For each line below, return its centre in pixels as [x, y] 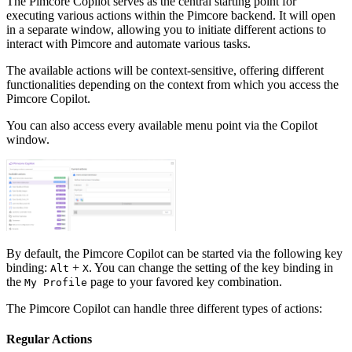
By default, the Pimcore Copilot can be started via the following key [174, 253]
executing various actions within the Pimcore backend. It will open [171, 16]
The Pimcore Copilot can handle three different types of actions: [164, 308]
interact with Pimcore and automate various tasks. [128, 44]
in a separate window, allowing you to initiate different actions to [166, 30]
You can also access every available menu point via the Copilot [162, 126]
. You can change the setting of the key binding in [211, 267]
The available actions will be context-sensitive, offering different [165, 71]
